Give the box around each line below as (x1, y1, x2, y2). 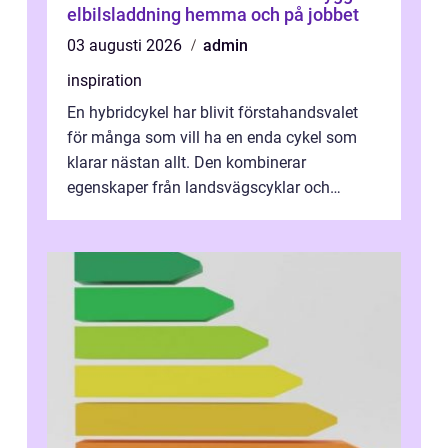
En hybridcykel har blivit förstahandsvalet (67, 102, 358, 122)
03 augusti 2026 (67, 35, 186, 55)
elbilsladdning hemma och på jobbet (67, 3, 359, 25)
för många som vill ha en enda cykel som (67, 127, 357, 147)
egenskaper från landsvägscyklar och (67, 177, 330, 197)
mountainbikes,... (67, 202, 187, 222)
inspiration (67, 70, 142, 90)
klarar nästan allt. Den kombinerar (67, 152, 306, 172)
